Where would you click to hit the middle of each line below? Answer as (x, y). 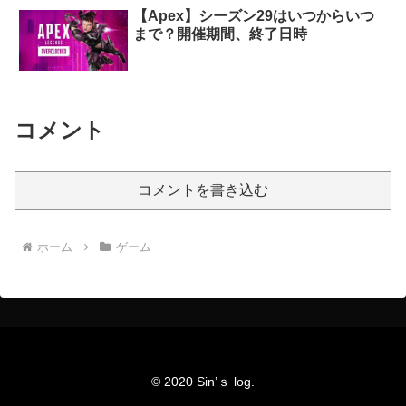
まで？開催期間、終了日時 (221, 34)
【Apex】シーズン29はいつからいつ (254, 15)
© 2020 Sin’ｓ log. (203, 382)
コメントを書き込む (203, 190)
